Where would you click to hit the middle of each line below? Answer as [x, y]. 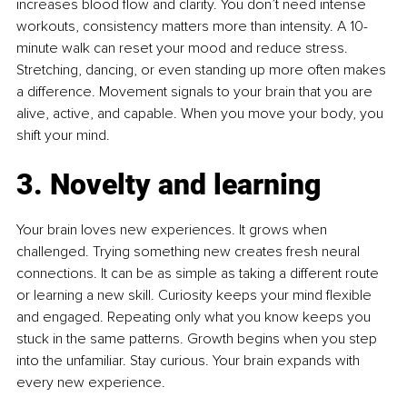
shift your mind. [63, 136]
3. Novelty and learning [169, 185]
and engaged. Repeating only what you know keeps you [195, 318]
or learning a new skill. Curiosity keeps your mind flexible [196, 296]
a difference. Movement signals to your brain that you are [196, 92]
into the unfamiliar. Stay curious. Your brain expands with [190, 361]
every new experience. [91, 383]
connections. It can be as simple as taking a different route [199, 274]
